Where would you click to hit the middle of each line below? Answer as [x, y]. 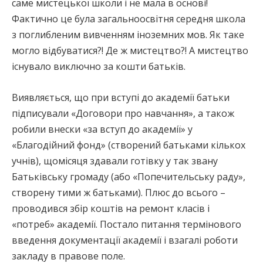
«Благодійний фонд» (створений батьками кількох [129, 145]
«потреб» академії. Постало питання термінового [127, 224]
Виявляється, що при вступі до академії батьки [121, 97]
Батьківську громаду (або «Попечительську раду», [129, 176]
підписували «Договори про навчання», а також [123, 113]
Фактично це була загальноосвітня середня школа [129, 18]
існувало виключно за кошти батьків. [99, 66]
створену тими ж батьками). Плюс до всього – [119, 192]
